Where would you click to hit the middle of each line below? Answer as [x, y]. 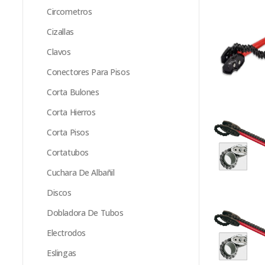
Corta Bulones [73, 92]
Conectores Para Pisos [88, 72]
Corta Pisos [68, 132]
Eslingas [62, 253]
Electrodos [66, 233]
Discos [59, 193]
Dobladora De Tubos [85, 213]
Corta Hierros [71, 112]
